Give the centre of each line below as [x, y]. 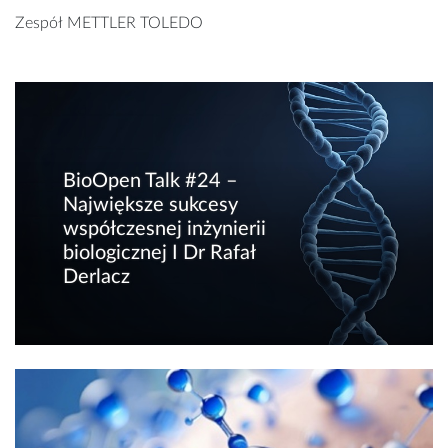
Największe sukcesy [150, 205]
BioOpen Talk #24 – [150, 181]
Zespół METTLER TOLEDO [109, 23]
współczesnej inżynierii [164, 229]
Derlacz [96, 277]
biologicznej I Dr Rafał [159, 253]
